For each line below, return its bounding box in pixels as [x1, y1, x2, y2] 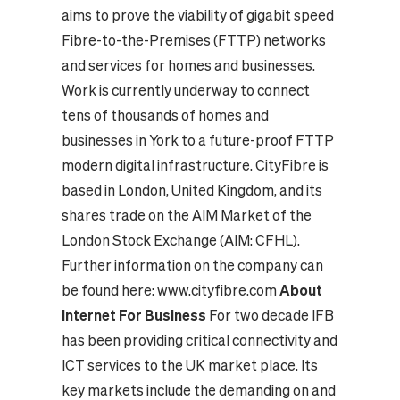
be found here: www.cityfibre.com [61, 282, 277, 299]
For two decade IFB [208, 307, 334, 324]
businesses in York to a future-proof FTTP [61, 132, 334, 149]
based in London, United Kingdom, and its [61, 182, 322, 199]
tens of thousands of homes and [61, 107, 269, 124]
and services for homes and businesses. [61, 57, 315, 74]
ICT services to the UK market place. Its [61, 357, 318, 374]
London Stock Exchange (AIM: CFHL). [61, 232, 300, 249]
